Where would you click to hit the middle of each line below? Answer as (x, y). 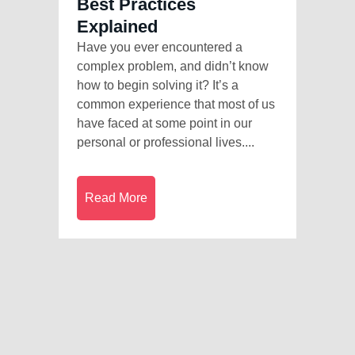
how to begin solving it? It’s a (158, 85)
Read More (116, 197)
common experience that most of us (176, 104)
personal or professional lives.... (166, 142)
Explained (117, 26)
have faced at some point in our (164, 123)
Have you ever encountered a (160, 47)
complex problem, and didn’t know (173, 66)
